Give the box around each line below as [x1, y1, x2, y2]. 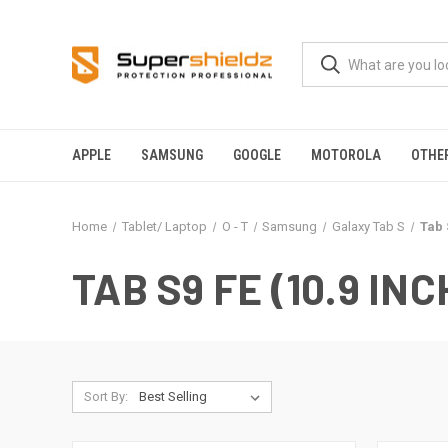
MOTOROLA [311, 147, 381, 163]
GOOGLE [233, 147, 281, 163]
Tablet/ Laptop [121, 219, 207, 234]
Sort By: [83, 389, 128, 404]
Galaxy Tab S [332, 219, 406, 234]
